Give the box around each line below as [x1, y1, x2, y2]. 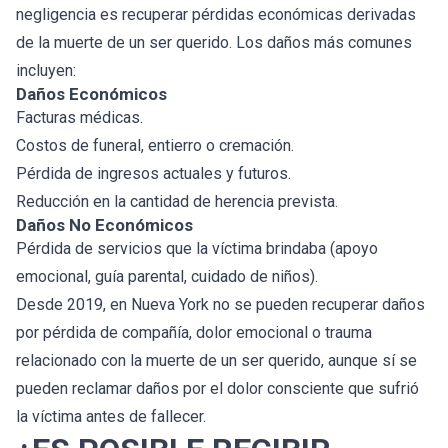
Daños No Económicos [16, 214, 193, 235]
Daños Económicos [16, 83, 167, 104]
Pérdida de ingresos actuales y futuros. [16, 163, 291, 183]
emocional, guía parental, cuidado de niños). [16, 266, 318, 286]
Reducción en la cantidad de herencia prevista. [16, 191, 338, 211]
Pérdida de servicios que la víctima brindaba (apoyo [16, 238, 378, 258]
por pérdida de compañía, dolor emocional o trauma [16, 322, 372, 342]
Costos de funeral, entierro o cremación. [16, 135, 294, 155]
